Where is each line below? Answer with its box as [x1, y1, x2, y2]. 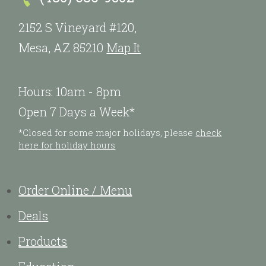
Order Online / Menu [18, 182, 132, 198]
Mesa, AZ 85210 [18, 40, 107, 56]
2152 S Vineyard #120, [18, 20, 137, 36]
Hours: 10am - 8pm [18, 84, 122, 100]
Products [18, 233, 68, 249]
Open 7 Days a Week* [18, 104, 135, 120]
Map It [106, 40, 141, 56]
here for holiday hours [18, 139, 116, 151]
